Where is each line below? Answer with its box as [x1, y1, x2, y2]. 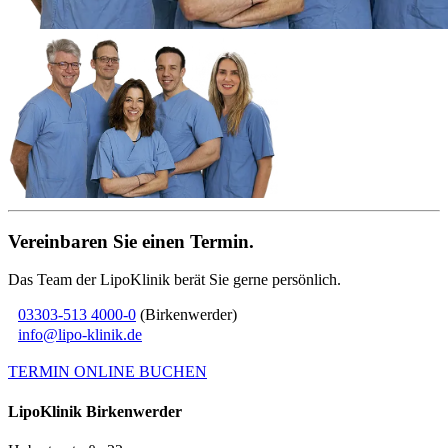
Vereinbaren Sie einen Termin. [8, 230, 254, 252]
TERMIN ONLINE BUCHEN [8, 363, 207, 381]
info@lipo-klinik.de [18, 326, 142, 344]
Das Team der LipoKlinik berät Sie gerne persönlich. [8, 271, 341, 289]
